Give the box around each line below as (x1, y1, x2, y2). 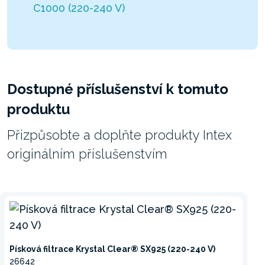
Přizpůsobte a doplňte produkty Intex (7, 127, 232, 143)
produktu (7, 100, 70, 118)
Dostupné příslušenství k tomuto (7, 80, 228, 98)
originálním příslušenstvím (7, 146, 167, 161)
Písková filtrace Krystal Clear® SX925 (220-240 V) (9, 244, 215, 254)
